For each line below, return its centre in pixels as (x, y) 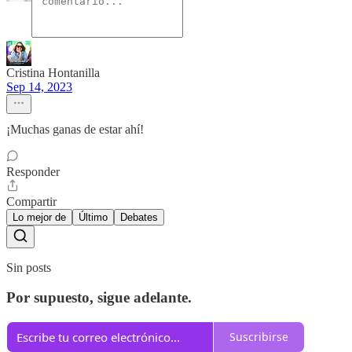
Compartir (31, 201)
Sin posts (29, 267)
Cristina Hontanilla (53, 72)
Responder (33, 171)
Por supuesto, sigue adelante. (99, 298)
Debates (139, 217)
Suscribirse (259, 337)
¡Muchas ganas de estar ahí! (75, 129)
